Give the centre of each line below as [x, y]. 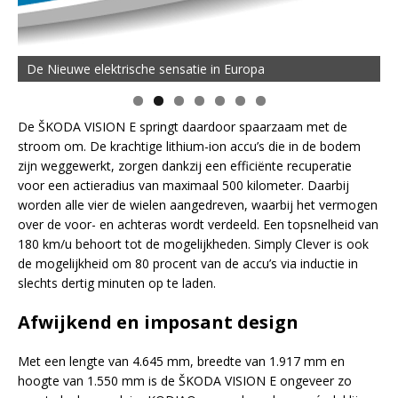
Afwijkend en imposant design [158, 322]
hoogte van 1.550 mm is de [98, 381]
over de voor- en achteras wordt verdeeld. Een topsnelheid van [198, 225]
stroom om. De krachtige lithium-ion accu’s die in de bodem [189, 147]
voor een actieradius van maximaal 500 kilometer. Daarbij [183, 186]
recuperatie [318, 166]
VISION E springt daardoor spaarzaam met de [214, 127]
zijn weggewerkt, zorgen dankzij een [124, 166]
